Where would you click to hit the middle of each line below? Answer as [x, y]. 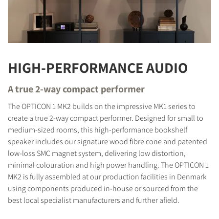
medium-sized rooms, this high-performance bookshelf [98, 130]
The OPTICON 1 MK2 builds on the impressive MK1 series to [102, 106]
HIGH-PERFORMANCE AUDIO [98, 67]
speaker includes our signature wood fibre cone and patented [108, 141]
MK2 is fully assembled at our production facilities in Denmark [107, 176]
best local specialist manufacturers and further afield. [94, 200]
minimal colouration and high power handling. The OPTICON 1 [108, 165]
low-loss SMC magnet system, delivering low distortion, [97, 153]
